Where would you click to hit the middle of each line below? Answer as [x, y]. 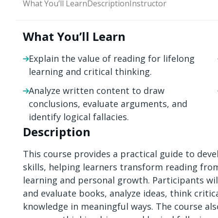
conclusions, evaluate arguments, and [108, 104]
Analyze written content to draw [97, 91]
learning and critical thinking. [90, 72]
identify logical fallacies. [79, 117]
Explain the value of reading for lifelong [112, 58]
